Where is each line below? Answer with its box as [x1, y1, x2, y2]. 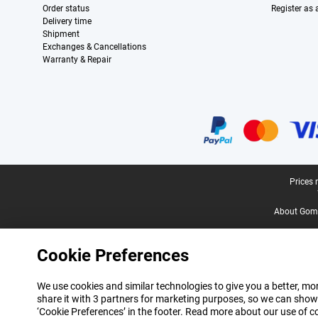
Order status [43, 4, 89, 13]
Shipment [43, 29, 79, 39]
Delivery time [43, 16, 92, 26]
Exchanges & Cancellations [43, 42, 146, 52]
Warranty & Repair [43, 55, 111, 65]
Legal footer [11, 177, 67, 188]
